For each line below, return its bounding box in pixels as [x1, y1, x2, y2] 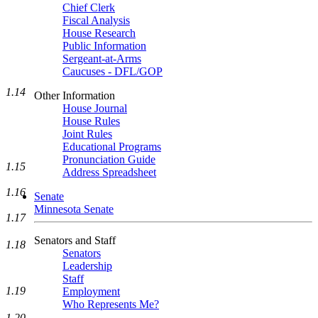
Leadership [62, 260, 112, 272]
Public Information [62, 40, 146, 52]
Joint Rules [62, 128, 112, 140]
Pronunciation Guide [62, 153, 155, 165]
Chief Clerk [62, 1, 115, 13]
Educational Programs [62, 141, 161, 153]
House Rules [62, 115, 120, 127]
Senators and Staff [34, 234, 116, 246]
